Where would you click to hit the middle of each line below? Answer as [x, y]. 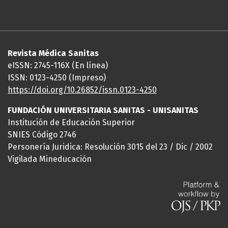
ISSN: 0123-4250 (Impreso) [57, 78]
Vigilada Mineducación [50, 159]
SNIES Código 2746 [42, 135]
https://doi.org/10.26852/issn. [64, 90]
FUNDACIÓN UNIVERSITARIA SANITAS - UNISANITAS [103, 110]
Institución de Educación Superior [71, 122]
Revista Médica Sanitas [53, 53]
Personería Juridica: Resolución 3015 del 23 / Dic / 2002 [110, 147]
